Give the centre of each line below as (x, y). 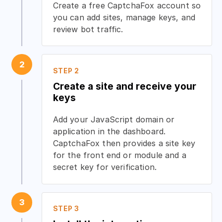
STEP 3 (66, 209)
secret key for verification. (105, 167)
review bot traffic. (88, 29)
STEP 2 (66, 71)
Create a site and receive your (124, 86)
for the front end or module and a (119, 155)
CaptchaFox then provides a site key (124, 143)
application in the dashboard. (109, 131)
